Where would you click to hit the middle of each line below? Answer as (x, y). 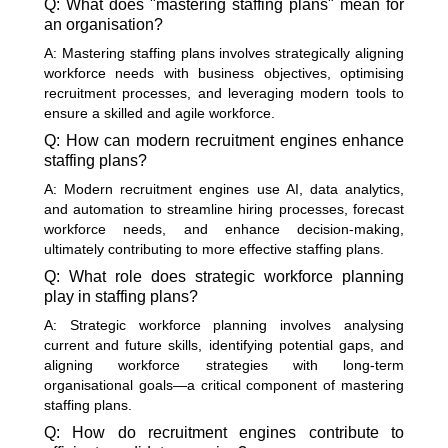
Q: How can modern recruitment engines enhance (224, 140)
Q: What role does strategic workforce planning (224, 276)
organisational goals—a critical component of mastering (224, 384)
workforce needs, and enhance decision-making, (224, 228)
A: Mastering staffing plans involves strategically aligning (224, 52)
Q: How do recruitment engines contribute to (224, 432)
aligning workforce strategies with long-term (224, 364)
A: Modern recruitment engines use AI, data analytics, (224, 188)
